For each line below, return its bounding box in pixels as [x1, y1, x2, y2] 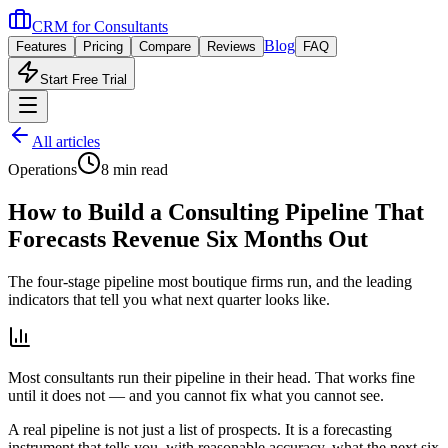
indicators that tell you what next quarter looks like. [8, 290, 330, 308]
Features [16, 39, 67, 54]
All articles [32, 133, 100, 150]
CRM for [32, 18, 94, 35]
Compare [139, 39, 191, 54]
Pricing [83, 39, 123, 54]
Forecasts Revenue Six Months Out [8, 225, 368, 252]
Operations [8, 161, 77, 178]
